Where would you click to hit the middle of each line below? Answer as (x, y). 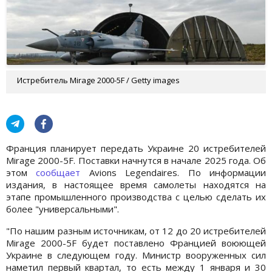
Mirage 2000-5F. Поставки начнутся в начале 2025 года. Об (136, 160)
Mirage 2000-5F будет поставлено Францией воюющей (136, 243)
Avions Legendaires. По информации (173, 172)
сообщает (58, 172)
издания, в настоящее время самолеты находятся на (136, 184)
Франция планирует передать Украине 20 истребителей (136, 148)
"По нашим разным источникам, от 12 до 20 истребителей (136, 230)
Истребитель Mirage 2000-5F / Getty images (98, 80)
